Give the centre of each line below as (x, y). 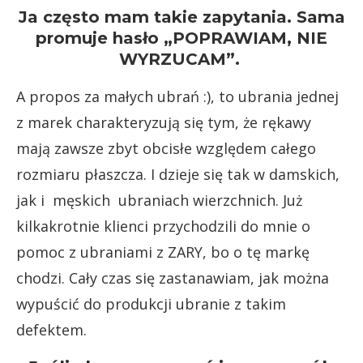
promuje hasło (100, 38)
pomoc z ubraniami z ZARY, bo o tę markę (163, 252)
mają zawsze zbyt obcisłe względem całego (166, 148)
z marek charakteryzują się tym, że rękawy (164, 122)
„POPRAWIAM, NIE (246, 38)
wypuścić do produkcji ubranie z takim (151, 304)
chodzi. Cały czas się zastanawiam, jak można (173, 278)
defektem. (51, 330)
